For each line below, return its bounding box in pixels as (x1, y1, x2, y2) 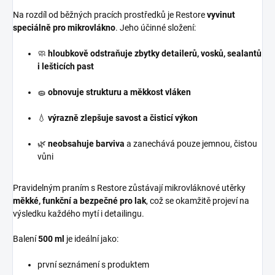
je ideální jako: (64, 234, 118, 244)
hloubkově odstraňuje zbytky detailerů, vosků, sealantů (48, 48, 261, 59)
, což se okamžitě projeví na (146, 196, 249, 206)
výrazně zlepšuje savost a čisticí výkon (48, 113, 198, 123)
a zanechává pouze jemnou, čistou (125, 139, 257, 149)
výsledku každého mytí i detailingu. (13, 209, 144, 219)
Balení (13, 234, 38, 244)
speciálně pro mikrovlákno (13, 23, 115, 33)
